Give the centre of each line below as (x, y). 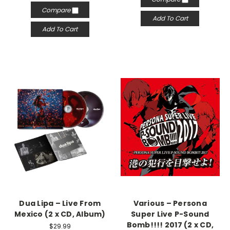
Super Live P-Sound (170, 214)
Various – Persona (170, 203)
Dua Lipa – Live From (60, 203)
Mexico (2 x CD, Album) (60, 214)
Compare (56, 10)
